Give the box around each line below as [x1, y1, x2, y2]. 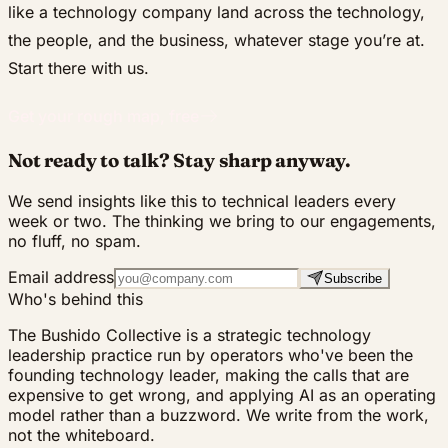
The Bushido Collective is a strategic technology [8, 324, 371, 345]
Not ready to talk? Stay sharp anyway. [8, 148, 352, 172]
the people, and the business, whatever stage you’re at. [8, 30, 425, 51]
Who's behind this [8, 288, 143, 309]
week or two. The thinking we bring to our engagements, [8, 210, 436, 231]
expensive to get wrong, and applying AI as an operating [8, 384, 436, 405]
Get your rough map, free [8, 106, 199, 127]
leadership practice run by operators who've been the [8, 344, 413, 365]
